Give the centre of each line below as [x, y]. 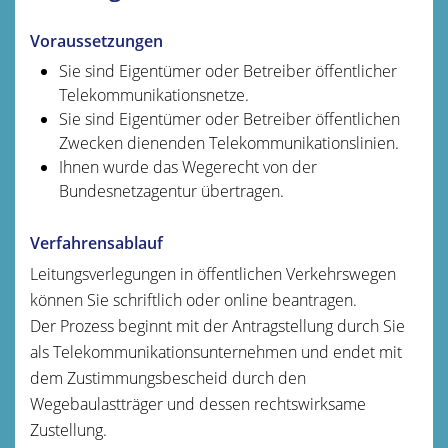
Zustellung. [68, 429]
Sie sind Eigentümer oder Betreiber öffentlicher [227, 70]
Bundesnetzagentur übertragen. [171, 190]
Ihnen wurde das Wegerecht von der [187, 166]
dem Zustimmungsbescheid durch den [168, 377]
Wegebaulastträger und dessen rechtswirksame [198, 403]
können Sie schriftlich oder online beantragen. [193, 299]
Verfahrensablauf [96, 242]
